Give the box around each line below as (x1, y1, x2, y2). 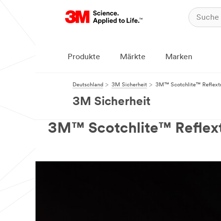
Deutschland (73, 82, 103, 88)
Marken (165, 53, 192, 61)
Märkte (120, 53, 146, 61)
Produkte (68, 53, 100, 61)
